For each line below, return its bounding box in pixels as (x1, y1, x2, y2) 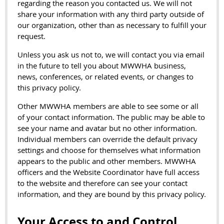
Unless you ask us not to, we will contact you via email (17, 49, 204, 59)
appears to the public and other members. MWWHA (17, 156, 196, 166)
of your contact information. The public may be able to (17, 112, 205, 122)
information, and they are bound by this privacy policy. (17, 189, 206, 199)
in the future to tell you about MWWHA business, (17, 60, 186, 70)
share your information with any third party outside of (17, 9, 204, 19)
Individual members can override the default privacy (17, 134, 197, 144)
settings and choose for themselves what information (17, 145, 200, 155)
